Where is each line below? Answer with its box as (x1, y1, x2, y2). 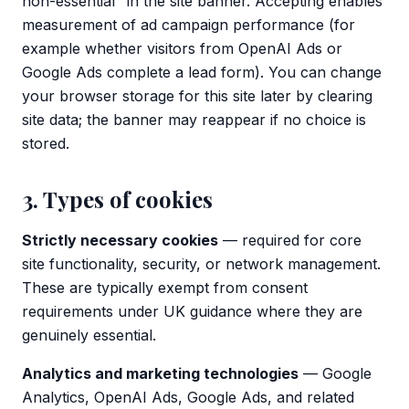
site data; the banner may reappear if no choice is (22, 110, 366, 129)
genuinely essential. (22, 326, 156, 344)
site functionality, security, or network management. (22, 255, 381, 273)
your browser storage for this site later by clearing (22, 87, 372, 105)
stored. (22, 134, 69, 152)
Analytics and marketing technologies (22, 364, 299, 383)
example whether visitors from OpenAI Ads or (22, 39, 342, 58)
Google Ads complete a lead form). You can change (22, 63, 382, 81)
